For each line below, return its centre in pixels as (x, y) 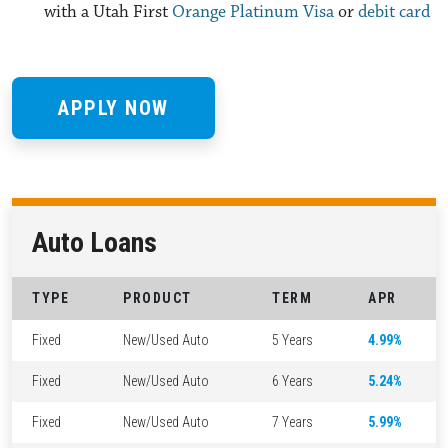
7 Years (292, 421)
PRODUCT (157, 297)
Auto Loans (94, 242)
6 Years (292, 380)
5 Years (292, 339)
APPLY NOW (113, 107)
